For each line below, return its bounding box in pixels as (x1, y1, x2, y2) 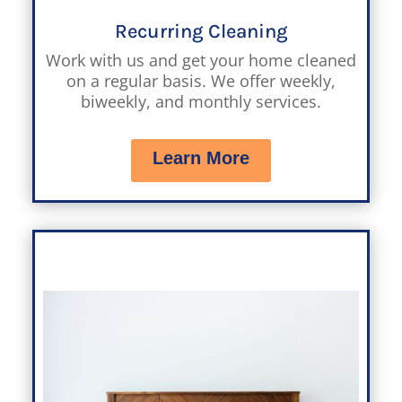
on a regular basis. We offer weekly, (66, 69, 336, 92)
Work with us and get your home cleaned (46, 48, 356, 71)
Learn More (153, 147, 249, 168)
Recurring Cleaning (114, 19, 288, 43)
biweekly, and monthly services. (81, 90, 321, 112)
